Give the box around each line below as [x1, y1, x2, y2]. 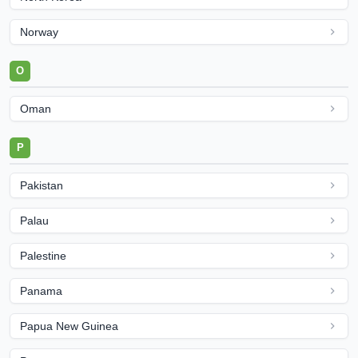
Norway [20, 26, 58, 38]
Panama [20, 284, 62, 297]
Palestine [20, 249, 66, 262]
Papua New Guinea [20, 320, 118, 332]
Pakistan [20, 179, 63, 192]
